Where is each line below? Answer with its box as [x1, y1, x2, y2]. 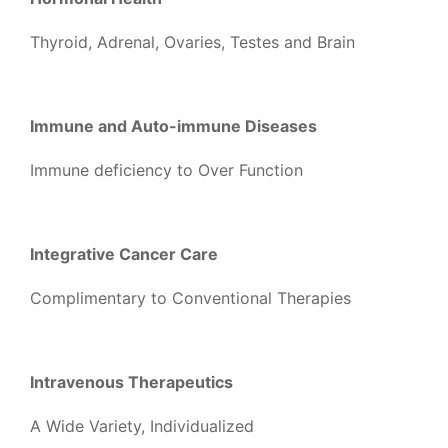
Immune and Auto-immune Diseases [30, 116, 317, 136]
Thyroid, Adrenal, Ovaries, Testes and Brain [30, 32, 355, 52]
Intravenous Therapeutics [30, 372, 233, 392]
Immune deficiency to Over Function [30, 160, 303, 180]
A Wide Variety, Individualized [30, 416, 254, 436]
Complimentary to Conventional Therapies [30, 288, 351, 308]
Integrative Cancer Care [30, 244, 218, 264]
